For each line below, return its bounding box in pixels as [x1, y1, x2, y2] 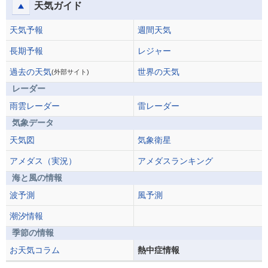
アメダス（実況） [10, 156, 77, 166]
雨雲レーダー [10, 100, 60, 111]
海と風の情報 [12, 172, 62, 182]
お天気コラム [10, 245, 60, 255]
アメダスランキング [138, 156, 213, 166]
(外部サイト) [51, 68, 89, 75]
